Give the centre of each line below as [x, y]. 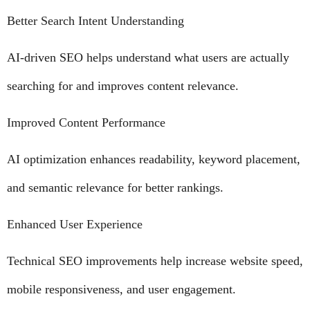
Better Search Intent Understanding [95, 21]
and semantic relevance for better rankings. [115, 188]
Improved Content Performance [86, 122]
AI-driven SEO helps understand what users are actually [148, 57]
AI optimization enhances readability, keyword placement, [154, 159]
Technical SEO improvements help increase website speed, [155, 261]
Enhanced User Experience [75, 224]
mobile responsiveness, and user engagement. [121, 289]
